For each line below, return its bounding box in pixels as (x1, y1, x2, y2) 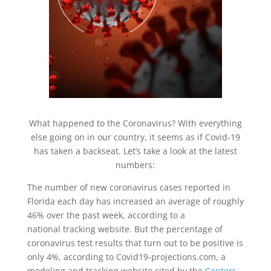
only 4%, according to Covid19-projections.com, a (27, 250, 226, 263)
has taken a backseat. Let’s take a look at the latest (33, 145, 237, 157)
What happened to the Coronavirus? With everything (28, 117, 242, 129)
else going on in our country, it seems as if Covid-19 (30, 131, 240, 143)
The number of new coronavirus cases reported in (27, 181, 230, 193)
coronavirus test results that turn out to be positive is (27, 237, 243, 249)
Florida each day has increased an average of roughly (27, 195, 244, 207)
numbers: (116, 158, 155, 171)
